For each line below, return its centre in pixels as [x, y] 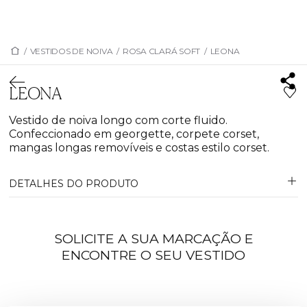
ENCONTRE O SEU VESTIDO [153, 255]
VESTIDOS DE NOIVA [71, 51]
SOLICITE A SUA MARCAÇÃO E [153, 238]
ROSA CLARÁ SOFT [161, 51]
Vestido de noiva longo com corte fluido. [119, 120]
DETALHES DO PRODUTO [74, 184]
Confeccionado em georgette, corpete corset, [134, 134]
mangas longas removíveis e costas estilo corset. [139, 148]
